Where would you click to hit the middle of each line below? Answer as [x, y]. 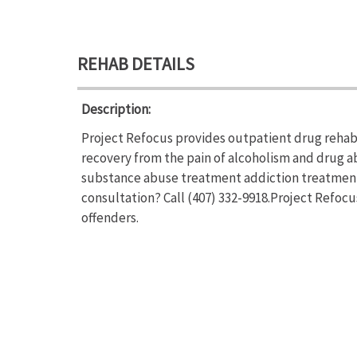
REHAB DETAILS [136, 64]
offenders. [110, 218]
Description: [116, 109]
